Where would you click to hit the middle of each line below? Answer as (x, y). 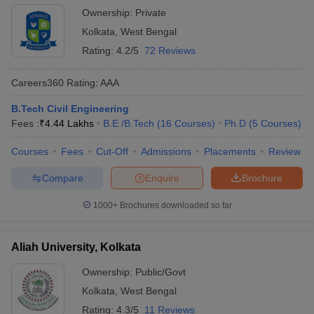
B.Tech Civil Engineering (70, 109)
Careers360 (37, 82)
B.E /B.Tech (129, 123)
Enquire (162, 178)
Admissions (166, 151)
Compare (62, 178)
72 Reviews (170, 50)
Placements (230, 151)
